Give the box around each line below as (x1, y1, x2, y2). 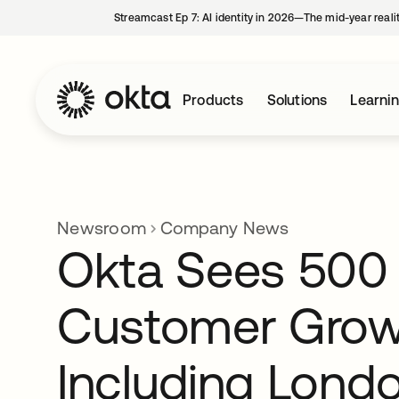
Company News (160, 217, 289, 238)
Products (183, 92, 244, 108)
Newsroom (57, 217, 146, 238)
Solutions (266, 92, 328, 108)
